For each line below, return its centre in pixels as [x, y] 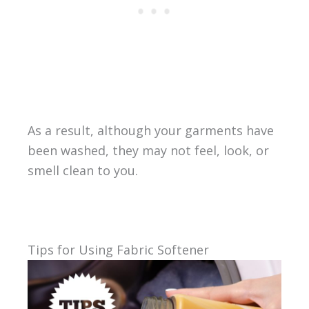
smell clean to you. [82, 170]
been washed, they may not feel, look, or [148, 150]
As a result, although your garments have [150, 130]
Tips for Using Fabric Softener [118, 250]
